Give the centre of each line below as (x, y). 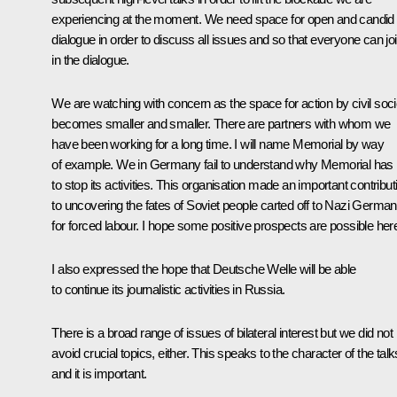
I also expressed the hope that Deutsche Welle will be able (204, 269)
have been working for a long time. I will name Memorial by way (218, 144)
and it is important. (99, 373)
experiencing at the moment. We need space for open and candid (223, 19)
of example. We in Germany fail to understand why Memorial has (222, 164)
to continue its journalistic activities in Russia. (168, 289)
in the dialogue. (90, 59)
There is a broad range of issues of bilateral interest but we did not (222, 332)
